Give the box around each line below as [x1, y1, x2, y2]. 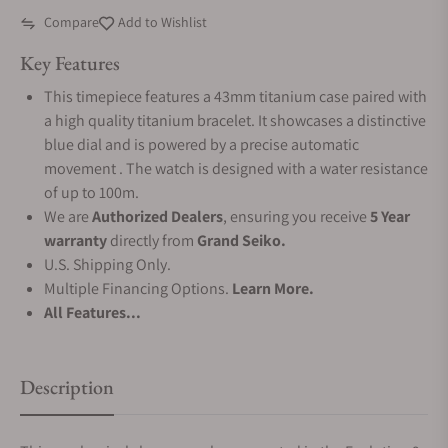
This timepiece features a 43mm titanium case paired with [44, 86, 427, 107]
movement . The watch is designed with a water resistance [44, 158, 428, 179]
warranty [44, 230, 107, 251]
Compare [44, 13, 99, 31]
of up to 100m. [44, 182, 139, 203]
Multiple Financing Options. [44, 278, 232, 299]
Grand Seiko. [197, 230, 286, 251]
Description [20, 374, 114, 400]
